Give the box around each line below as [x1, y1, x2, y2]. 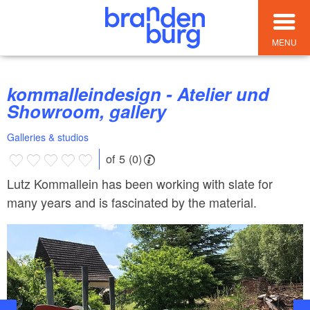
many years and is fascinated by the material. [7, 192, 257, 211]
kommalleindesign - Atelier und [7, 81, 16, 107]
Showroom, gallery [7, 98, 166, 125]
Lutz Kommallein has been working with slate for [7, 174, 273, 192]
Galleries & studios [7, 130, 89, 145]
